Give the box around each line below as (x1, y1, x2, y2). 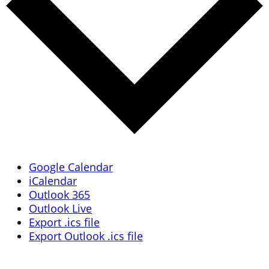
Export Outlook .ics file (29, 229, 143, 244)
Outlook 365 (29, 187, 90, 202)
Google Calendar (29, 160, 113, 175)
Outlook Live (29, 201, 92, 216)
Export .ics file (29, 215, 100, 230)
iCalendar (29, 174, 77, 189)
